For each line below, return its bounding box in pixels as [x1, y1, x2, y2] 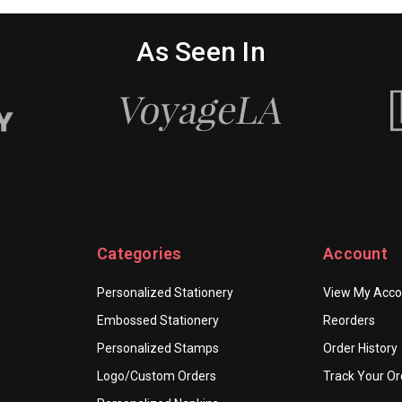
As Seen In [136, 36, 266, 67]
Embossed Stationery [97, 313, 219, 328]
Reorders [323, 313, 375, 328]
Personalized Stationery [97, 285, 233, 301]
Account [323, 244, 388, 264]
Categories [97, 244, 182, 264]
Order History [323, 341, 398, 356]
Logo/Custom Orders [97, 369, 216, 384]
